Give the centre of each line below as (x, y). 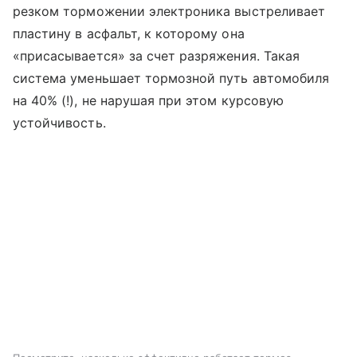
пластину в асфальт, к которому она (129, 34)
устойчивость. (59, 123)
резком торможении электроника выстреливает (169, 12)
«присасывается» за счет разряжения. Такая (156, 56)
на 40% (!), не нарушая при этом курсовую (148, 101)
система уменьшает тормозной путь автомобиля (171, 78)
